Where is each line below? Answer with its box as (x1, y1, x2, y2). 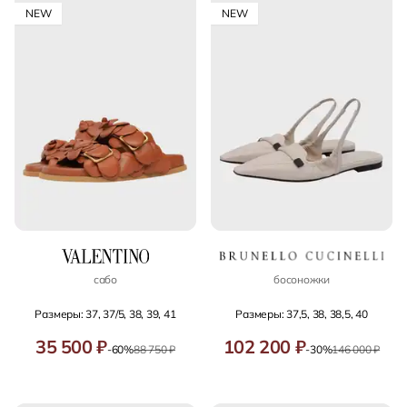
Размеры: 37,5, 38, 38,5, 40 (235, 306, 368, 321)
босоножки (273, 272, 330, 286)
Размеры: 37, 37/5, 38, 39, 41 (35, 306, 176, 321)
